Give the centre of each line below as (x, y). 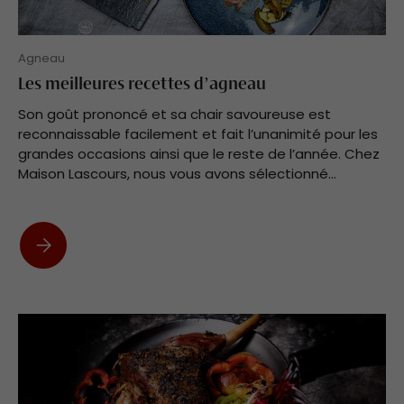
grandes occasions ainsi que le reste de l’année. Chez (199, 154)
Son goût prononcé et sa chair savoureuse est (174, 115)
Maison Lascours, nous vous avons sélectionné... (177, 174)
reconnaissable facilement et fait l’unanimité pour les (198, 134)
